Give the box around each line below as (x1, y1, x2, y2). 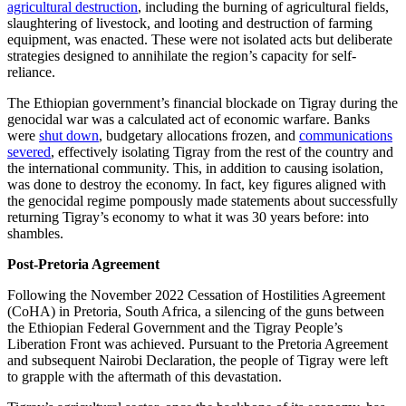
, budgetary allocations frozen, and (99, 127, 299, 143)
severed (7, 143, 51, 159)
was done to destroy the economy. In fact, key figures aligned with (7, 176, 386, 192)
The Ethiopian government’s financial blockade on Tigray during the (7, 94, 398, 111)
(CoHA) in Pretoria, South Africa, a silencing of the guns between (7, 303, 384, 319)
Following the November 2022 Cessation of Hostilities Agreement (7, 286, 385, 303)
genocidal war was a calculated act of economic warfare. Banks (7, 111, 370, 127)
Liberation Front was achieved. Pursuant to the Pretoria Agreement (7, 335, 388, 352)
